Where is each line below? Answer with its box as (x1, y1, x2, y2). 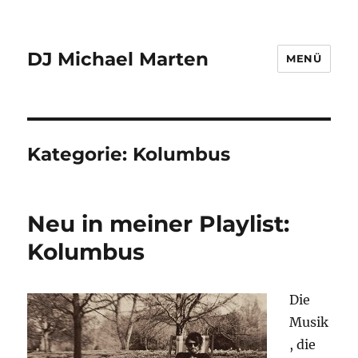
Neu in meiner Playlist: (27, 210, 290, 237)
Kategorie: (27, 143, 133, 165)
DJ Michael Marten (27, 47, 209, 70)
